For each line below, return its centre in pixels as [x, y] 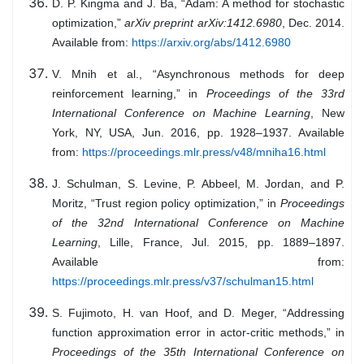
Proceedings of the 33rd [275, 94]
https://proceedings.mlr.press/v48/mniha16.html [204, 152]
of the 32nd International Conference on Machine [198, 223]
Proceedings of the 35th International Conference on [198, 352]
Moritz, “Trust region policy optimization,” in [166, 204]
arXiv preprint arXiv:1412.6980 [203, 23]
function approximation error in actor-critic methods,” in [198, 333]
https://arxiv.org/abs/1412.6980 [211, 43]
